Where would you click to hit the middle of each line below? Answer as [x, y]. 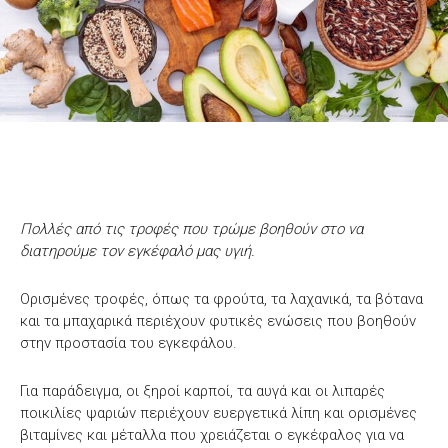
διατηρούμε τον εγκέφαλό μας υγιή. [137, 250]
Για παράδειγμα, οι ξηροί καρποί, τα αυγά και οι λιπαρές [202, 390]
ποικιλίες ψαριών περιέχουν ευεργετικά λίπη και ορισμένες [218, 412]
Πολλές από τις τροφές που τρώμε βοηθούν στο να [191, 228]
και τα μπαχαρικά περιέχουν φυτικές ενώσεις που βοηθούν [218, 320]
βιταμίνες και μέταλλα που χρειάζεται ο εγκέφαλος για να [212, 434]
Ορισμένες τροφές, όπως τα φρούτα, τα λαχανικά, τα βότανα [221, 298]
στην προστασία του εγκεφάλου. [128, 342]
